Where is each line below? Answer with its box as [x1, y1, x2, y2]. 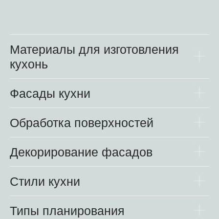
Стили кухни [10, 174, 80, 188]
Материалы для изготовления [10, 42, 179, 56]
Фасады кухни [10, 86, 90, 100]
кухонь [10, 57, 48, 71]
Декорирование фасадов [10, 145, 153, 159]
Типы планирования [10, 203, 125, 218]
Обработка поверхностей [10, 115, 153, 130]
